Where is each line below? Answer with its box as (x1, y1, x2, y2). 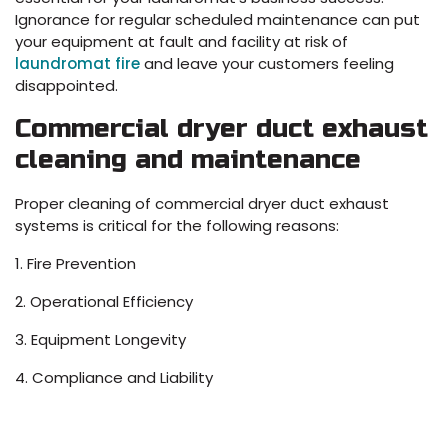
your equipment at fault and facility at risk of (15, 31, 348, 53)
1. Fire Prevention (15, 253, 136, 275)
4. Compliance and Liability (15, 367, 213, 389)
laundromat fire (15, 53, 140, 75)
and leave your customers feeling (140, 53, 394, 75)
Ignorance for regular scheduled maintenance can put (15, 9, 420, 31)
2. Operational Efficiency (15, 291, 193, 313)
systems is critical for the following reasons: (15, 215, 339, 237)
